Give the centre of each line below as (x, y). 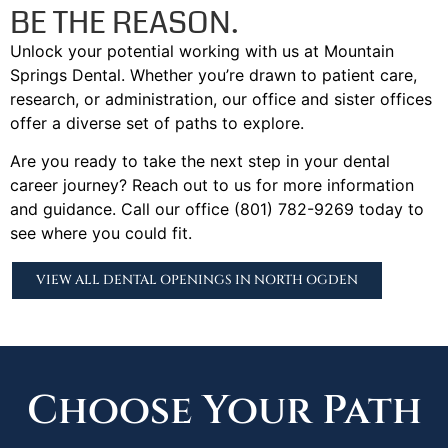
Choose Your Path (224, 410)
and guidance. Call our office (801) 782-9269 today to (217, 209)
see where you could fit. (101, 233)
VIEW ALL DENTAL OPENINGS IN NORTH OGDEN (197, 279)
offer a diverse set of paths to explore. (157, 122)
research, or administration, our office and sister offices (221, 98)
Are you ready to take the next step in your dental (200, 161)
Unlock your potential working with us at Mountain (202, 50)
